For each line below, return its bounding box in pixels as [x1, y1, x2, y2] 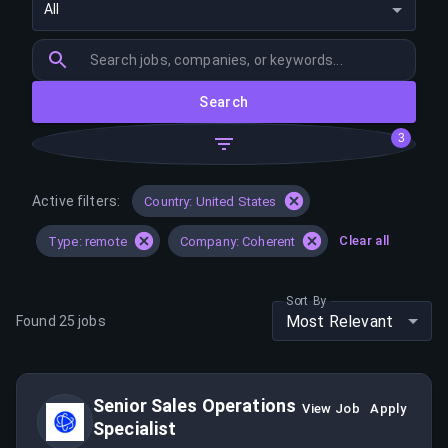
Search [199, 94, 249, 110]
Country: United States [144, 193, 277, 209]
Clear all [339, 233, 390, 248]
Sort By [286, 293, 327, 308]
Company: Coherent [179, 233, 296, 249]
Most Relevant [286, 311, 393, 331]
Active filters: [32, 193, 121, 209]
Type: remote [48, 233, 127, 249]
